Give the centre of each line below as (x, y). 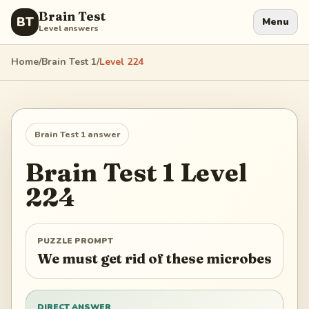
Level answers (69, 28)
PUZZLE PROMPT (75, 241)
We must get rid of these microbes (154, 258)
